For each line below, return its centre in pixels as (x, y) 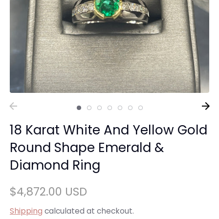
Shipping (26, 211)
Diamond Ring (55, 165)
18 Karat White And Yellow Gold (109, 130)
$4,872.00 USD (48, 191)
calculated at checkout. (88, 211)
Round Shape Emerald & (87, 147)
